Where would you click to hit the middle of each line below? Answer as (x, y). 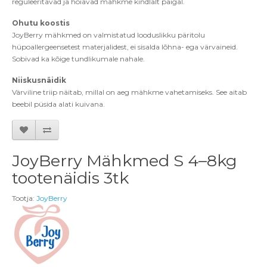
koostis (54, 23)
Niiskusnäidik (39, 80)
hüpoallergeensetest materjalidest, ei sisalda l (88, 47)
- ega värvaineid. (209, 47)
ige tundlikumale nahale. (102, 59)
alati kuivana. (82, 104)
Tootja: (24, 198)
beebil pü (28, 104)
